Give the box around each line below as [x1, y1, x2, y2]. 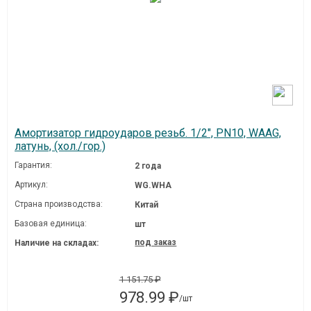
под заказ [135, 237, 177, 247]
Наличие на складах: [15, 238, 99, 248]
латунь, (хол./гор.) [15, 140, 106, 153]
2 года [135, 161, 162, 171]
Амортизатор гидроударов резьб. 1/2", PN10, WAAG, [15, 126, 281, 140]
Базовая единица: [15, 219, 87, 228]
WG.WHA [135, 180, 172, 190]
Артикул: [15, 180, 48, 190]
